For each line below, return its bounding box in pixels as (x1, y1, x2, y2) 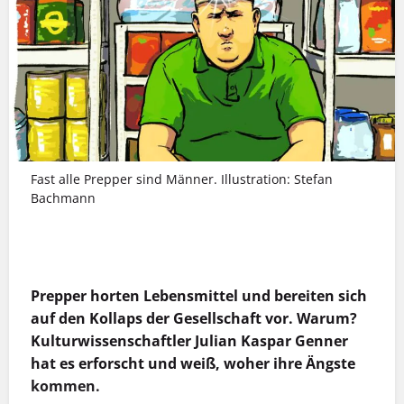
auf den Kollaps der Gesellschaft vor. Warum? (31, 308, 357, 328)
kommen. (31, 375, 100, 396)
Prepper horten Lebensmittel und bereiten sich (31, 285, 367, 306)
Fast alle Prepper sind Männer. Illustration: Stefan (31, 170, 333, 188)
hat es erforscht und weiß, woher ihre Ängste (31, 353, 355, 373)
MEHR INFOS (162, 204, 242, 222)
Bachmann (31, 188, 96, 207)
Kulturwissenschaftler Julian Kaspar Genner (31, 330, 348, 351)
